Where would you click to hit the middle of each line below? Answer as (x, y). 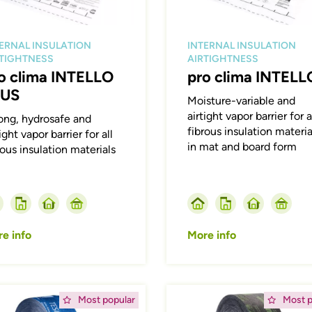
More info (211, 235)
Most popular (106, 299)
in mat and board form (242, 146)
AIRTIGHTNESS (223, 58)
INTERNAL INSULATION (241, 45)
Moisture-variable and (241, 100)
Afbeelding (193, 291)
